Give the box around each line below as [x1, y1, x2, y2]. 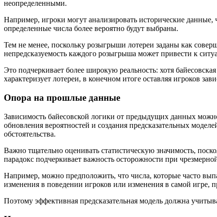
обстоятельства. [4, 129, 56, 138]
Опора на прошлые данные [4, 92, 120, 103]
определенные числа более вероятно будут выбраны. [4, 24, 178, 33]
